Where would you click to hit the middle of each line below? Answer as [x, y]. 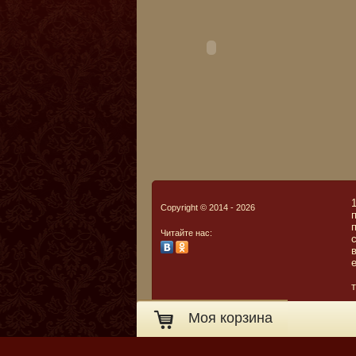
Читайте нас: [186, 233]
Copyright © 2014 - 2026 [208, 207]
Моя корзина [230, 318]
